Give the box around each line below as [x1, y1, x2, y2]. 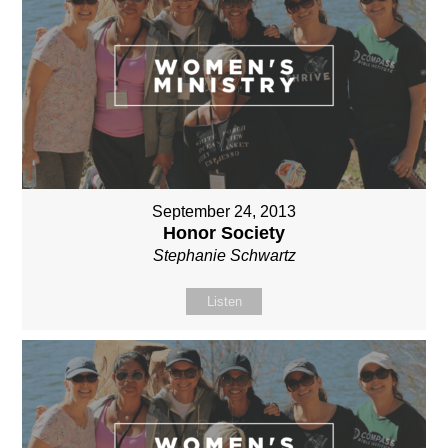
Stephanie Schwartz [152, 246, 296, 264]
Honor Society [163, 222, 285, 243]
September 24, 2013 [152, 202, 296, 220]
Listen [206, 293, 242, 309]
